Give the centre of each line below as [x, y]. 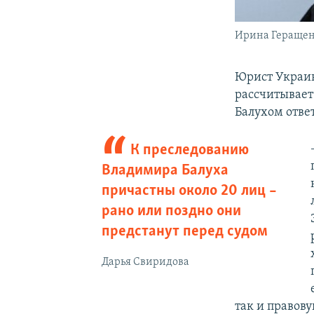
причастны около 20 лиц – [189, 191]
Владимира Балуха [165, 171]
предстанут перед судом [184, 232]
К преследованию [190, 151]
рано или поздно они [171, 212]
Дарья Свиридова [145, 262]
